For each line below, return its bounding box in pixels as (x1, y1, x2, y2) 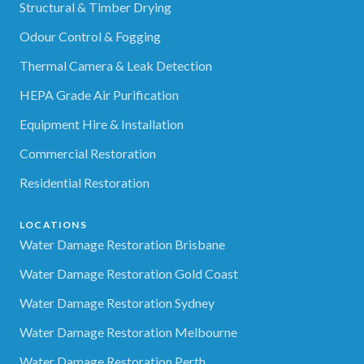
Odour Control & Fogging (19, 28, 161, 44)
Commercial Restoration (19, 145, 156, 161)
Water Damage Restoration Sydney (19, 294, 214, 310)
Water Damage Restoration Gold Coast (19, 265, 238, 281)
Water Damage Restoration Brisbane (19, 236, 225, 252)
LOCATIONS (19, 218, 87, 231)
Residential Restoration (19, 174, 149, 190)
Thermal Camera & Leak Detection (19, 57, 212, 73)
